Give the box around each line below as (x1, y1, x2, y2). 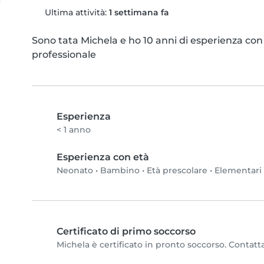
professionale (32, 49, 96, 60)
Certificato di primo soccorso (57, 226, 196, 237)
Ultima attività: (42, 7, 109, 18)
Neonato (57, 165, 93, 176)
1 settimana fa (108, 7, 169, 18)
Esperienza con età (57, 151, 149, 163)
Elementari (214, 165, 262, 176)
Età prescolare (147, 165, 207, 176)
